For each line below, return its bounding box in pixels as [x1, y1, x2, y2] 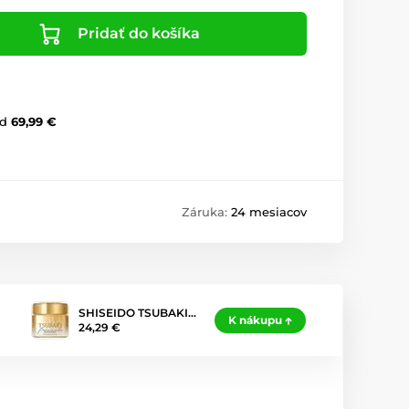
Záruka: [182, 204, 231, 220]
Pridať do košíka [77, 25, 200, 43]
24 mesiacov [231, 204, 307, 220]
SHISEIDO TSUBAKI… [79, 306, 196, 320]
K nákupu [228, 313, 282, 328]
